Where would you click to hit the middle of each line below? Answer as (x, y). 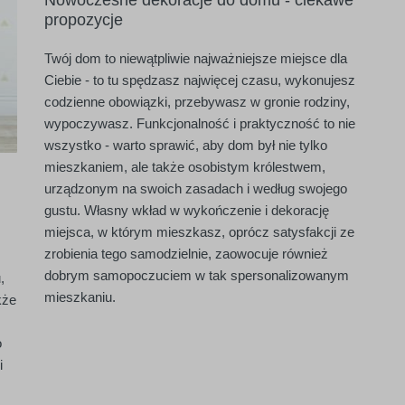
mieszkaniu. (80, 297)
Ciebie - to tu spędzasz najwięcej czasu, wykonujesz (200, 80)
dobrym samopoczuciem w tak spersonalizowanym (197, 275)
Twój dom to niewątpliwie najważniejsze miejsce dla (196, 58)
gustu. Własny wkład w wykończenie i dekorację (187, 210)
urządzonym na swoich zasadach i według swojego (196, 188)
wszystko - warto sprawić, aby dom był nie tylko (186, 145)
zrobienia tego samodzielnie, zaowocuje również (186, 254)
